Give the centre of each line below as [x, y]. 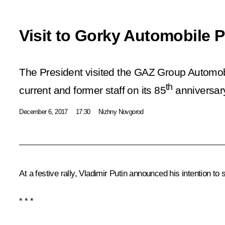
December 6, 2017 [43, 112]
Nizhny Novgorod [121, 112]
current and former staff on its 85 [92, 90]
